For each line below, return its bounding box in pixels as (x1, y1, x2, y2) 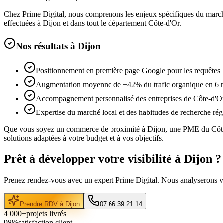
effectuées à (4, 19, 43, 28)
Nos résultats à (16, 40, 78, 51)
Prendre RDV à (20, 200, 65, 208)
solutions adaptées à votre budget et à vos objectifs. (4, 133, 164, 142)
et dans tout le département (61, 19, 148, 28)
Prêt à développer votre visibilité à (4, 152, 184, 166)
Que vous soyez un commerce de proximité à (4, 124, 147, 133)
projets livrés (26, 209, 66, 218)
